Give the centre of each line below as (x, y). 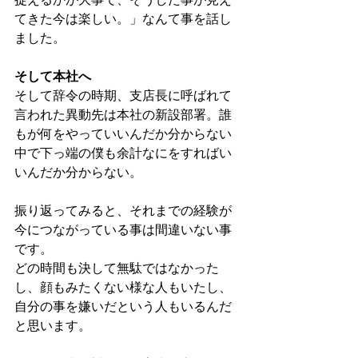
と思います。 (53, 326)
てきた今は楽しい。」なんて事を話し (123, 19)
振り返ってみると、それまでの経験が (123, 211)
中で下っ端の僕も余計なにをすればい (123, 153)
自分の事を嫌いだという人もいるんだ (123, 307)
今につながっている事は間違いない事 (123, 230)
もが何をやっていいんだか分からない (123, 134)
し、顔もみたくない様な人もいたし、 (123, 288)
